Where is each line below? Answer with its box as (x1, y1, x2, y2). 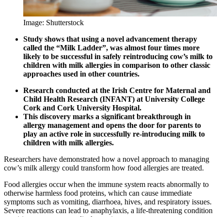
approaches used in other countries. (23, 70, 139, 78)
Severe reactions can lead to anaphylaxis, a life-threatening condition (4, 206, 213, 215)
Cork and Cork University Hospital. (23, 104, 141, 112)
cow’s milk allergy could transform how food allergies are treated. (4, 164, 204, 172)
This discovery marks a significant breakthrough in (23, 112, 191, 121)
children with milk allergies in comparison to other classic (23, 61, 210, 70)
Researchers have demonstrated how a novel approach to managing (4, 155, 209, 164)
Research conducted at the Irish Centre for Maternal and (23, 86, 211, 95)
